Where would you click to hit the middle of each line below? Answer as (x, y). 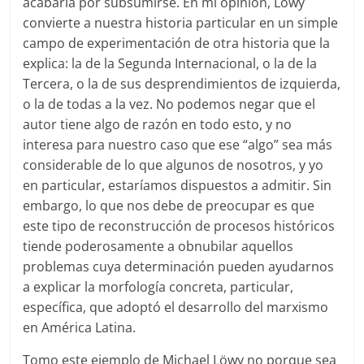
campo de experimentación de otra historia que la (177, 43)
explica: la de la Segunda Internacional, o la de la (170, 64)
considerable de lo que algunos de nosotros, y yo (173, 165)
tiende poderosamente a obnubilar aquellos (158, 247)
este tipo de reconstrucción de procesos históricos (179, 226)
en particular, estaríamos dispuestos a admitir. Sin (178, 186)
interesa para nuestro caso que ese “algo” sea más (178, 145)
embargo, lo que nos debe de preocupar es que (169, 206)
